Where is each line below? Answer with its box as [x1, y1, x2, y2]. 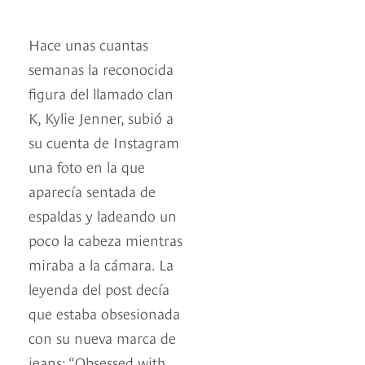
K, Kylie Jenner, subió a [29, 107, 174, 128]
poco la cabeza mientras [29, 229, 182, 250]
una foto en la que [29, 156, 145, 177]
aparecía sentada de [29, 180, 156, 201]
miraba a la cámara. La [29, 253, 174, 275]
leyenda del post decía [29, 278, 169, 299]
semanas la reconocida [29, 58, 174, 79]
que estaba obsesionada [29, 302, 180, 323]
